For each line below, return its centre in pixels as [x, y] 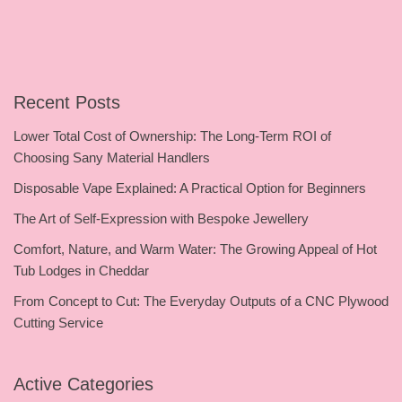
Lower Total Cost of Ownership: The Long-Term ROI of [172, 135]
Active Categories [83, 384]
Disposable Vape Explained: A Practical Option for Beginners [190, 188]
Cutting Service [58, 322]
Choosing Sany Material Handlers [112, 157]
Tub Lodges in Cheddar [81, 270]
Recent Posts [67, 102]
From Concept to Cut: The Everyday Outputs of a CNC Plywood [201, 301]
